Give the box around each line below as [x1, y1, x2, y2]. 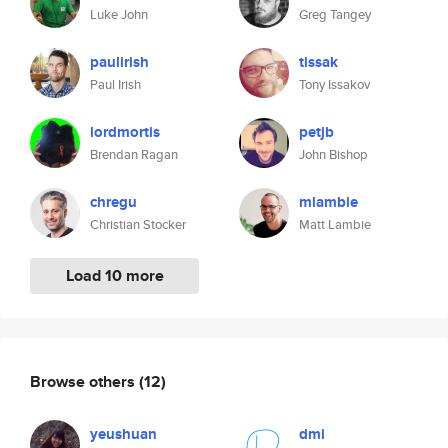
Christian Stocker [90, 215, 186, 234]
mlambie [299, 191, 358, 213]
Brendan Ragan [90, 145, 178, 164]
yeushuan [90, 423, 157, 445]
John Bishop [299, 145, 368, 164]
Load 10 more [65, 264, 164, 287]
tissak [299, 51, 338, 73]
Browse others [30, 369, 139, 393]
